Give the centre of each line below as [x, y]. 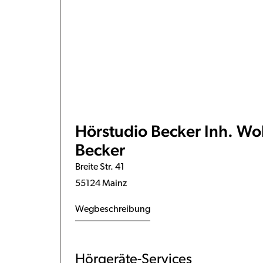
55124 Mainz [101, 183]
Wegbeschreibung [112, 209]
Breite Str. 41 [100, 167]
